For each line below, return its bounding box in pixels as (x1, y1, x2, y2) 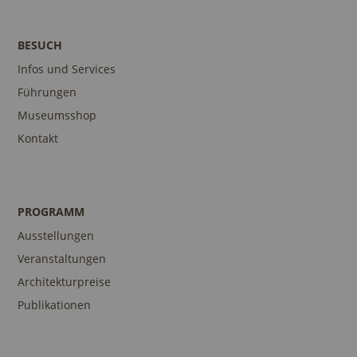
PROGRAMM (18, 204, 85, 219)
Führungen (18, 84, 77, 100)
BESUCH (18, 37, 63, 53)
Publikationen (18, 297, 92, 312)
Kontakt (18, 131, 59, 146)
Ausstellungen (18, 228, 95, 243)
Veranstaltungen (18, 251, 107, 266)
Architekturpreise (18, 274, 112, 289)
